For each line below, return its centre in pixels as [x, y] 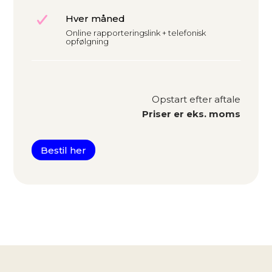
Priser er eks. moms [191, 114]
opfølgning [87, 42]
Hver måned [95, 19]
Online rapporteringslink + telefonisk [136, 33]
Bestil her [64, 150]
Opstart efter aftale [196, 100]
